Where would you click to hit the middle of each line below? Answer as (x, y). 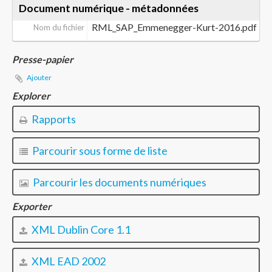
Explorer (31, 96)
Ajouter (39, 77)
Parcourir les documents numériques (119, 182)
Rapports (53, 119)
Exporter (32, 206)
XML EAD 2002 (68, 261)
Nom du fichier (59, 27)
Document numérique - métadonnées (109, 8)
